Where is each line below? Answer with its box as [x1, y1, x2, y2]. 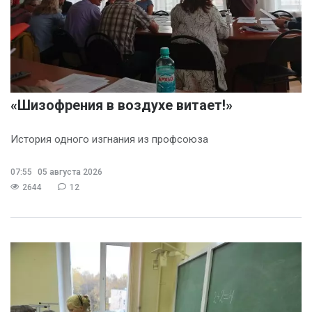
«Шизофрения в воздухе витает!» [10, 96, 233, 114]
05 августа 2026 [36, 166, 102, 177]
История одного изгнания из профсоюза [10, 132, 208, 146]
